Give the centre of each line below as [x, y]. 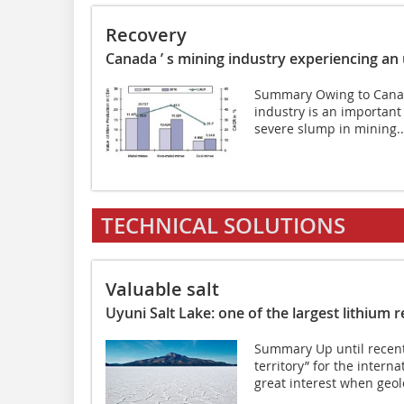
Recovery [146, 35]
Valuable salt [162, 289]
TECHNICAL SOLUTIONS [223, 226]
